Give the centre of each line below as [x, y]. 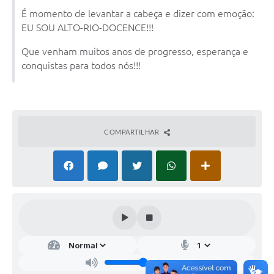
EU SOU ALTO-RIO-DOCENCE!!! [87, 27]
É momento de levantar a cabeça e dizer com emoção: [138, 13]
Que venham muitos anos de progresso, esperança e [135, 51]
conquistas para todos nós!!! [81, 65]
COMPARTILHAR [132, 131]
